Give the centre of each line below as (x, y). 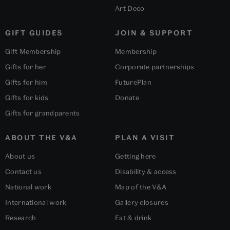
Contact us (23, 171)
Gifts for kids (27, 97)
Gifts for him (26, 82)
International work (36, 202)
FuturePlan (133, 82)
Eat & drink (133, 217)
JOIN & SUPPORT (154, 33)
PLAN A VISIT (145, 137)
